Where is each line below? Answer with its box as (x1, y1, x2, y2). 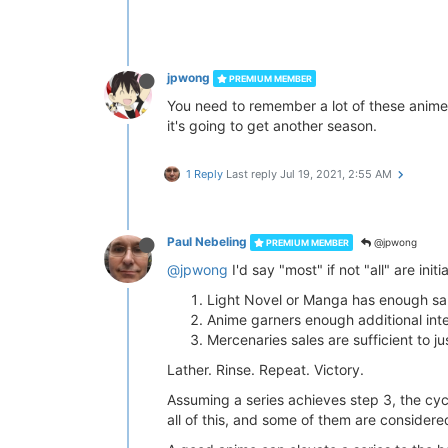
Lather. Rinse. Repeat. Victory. (167, 361, 364, 378)
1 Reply (186, 167, 223, 181)
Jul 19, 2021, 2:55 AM (280, 167, 392, 181)
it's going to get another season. (167, 117, 377, 134)
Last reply (226, 167, 280, 181)
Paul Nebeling (167, 234, 247, 249)
